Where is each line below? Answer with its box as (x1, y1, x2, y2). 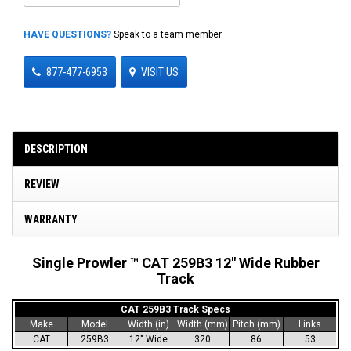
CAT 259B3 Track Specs (121, 303, 230, 315)
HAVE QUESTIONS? (24, 28, 111, 40)
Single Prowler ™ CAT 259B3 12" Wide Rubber (31, 254, 320, 271)
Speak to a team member (111, 28, 222, 40)
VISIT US (141, 65, 179, 78)
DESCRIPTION (24, 142, 88, 155)
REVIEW (24, 177, 60, 190)
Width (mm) (176, 318, 228, 330)
